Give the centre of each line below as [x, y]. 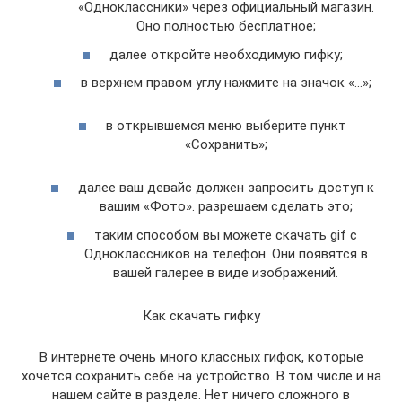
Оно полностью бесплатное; [226, 26]
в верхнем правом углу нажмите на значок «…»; [226, 83]
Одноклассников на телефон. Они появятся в [226, 253]
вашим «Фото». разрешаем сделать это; [226, 206]
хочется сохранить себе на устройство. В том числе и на [201, 376]
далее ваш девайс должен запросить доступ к [226, 188]
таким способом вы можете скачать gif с [226, 235]
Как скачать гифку [201, 315]
